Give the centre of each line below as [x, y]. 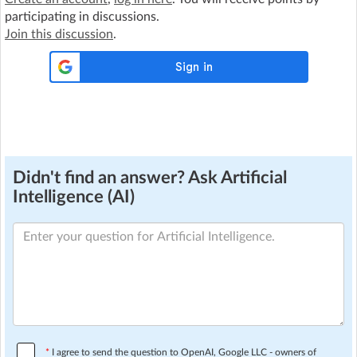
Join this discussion [59, 34]
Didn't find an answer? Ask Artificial [150, 178]
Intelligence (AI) [74, 197]
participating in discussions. [82, 17]
